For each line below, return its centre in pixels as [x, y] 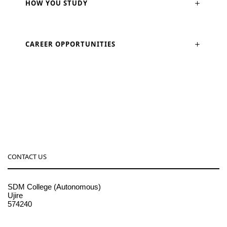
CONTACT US [27, 157]
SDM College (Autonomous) [54, 187]
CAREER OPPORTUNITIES [70, 44]
